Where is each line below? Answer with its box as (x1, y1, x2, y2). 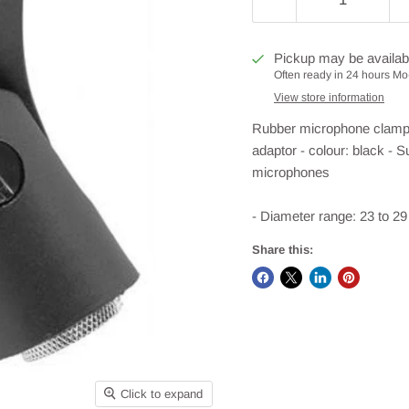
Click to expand (121, 386, 204, 401)
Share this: (251, 242, 313, 257)
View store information (274, 90, 384, 104)
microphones (251, 163, 330, 180)
